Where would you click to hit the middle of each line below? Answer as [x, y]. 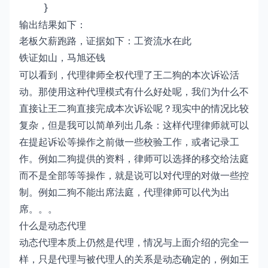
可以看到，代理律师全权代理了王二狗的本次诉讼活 [129, 74]
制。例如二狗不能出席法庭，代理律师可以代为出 [124, 192]
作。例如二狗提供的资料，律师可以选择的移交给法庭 [134, 158]
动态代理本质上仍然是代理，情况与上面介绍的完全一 [134, 242]
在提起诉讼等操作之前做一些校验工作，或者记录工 [129, 141]
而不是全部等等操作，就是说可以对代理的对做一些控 [134, 175]
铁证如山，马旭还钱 [62, 57]
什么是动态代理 [53, 225]
